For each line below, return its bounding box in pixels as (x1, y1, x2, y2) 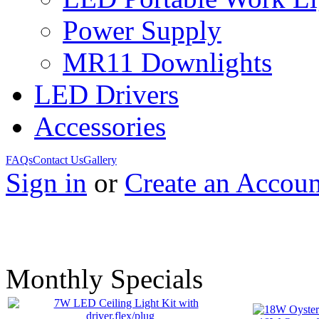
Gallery (83, 154, 117, 166)
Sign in (6, 167, 87, 198)
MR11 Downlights (63, 47, 272, 78)
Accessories (34, 111, 166, 142)
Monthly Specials (6, 263, 203, 294)
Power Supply (63, 15, 221, 46)
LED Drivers (34, 79, 179, 110)
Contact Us (33, 154, 83, 166)
